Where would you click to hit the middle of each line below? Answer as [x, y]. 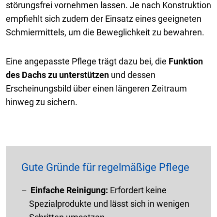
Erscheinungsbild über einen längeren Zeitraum [96, 89]
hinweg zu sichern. [42, 102]
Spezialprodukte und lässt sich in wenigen [109, 204]
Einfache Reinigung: [69, 190]
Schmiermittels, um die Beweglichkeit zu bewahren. [105, 32]
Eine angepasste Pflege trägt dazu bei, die [87, 62]
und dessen [132, 75]
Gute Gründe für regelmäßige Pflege [105, 168]
